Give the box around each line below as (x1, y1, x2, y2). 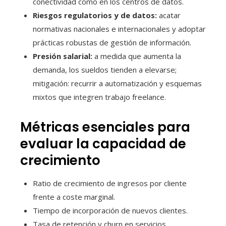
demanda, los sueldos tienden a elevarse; (33, 64, 177, 75)
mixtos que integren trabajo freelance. (33, 91, 166, 102)
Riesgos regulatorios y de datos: (33, 10, 157, 20)
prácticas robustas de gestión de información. (33, 37, 191, 47)
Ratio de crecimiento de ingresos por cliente (33, 178, 187, 188)
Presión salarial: (33, 50, 92, 61)
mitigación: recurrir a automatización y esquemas (33, 78, 202, 88)
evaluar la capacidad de (20, 134, 186, 153)
